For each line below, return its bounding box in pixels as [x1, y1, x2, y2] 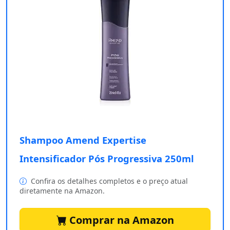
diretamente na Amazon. [20, 186, 105, 196]
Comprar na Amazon [66, 213, 174, 227]
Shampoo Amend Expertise [20, 133, 146, 147]
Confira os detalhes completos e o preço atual [29, 176, 188, 186]
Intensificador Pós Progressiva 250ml [20, 152, 194, 165]
